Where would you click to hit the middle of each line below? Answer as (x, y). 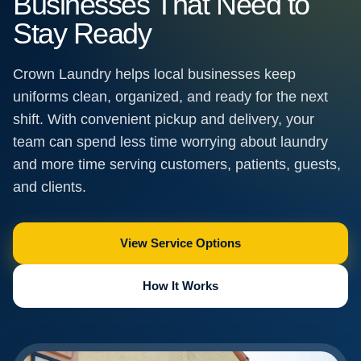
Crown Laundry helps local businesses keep (154, 75)
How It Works (180, 286)
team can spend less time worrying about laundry (170, 142)
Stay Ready (82, 34)
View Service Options (180, 243)
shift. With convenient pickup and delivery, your (164, 120)
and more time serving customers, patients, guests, (177, 165)
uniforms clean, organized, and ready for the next (170, 97)
